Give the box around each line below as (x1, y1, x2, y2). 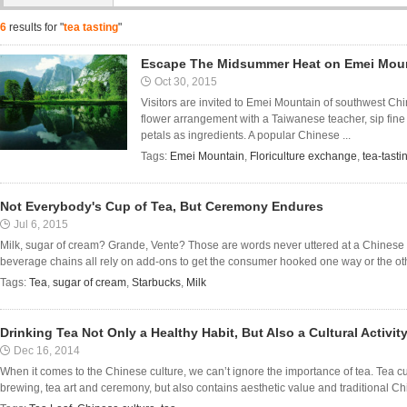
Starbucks (132, 276, 181, 289)
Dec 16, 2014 (14, 344, 80, 357)
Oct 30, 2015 (154, 75, 217, 88)
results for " (6, 21, 64, 34)
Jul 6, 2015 (14, 218, 68, 231)
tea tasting (64, 21, 118, 34)
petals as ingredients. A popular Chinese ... (141, 129, 351, 142)
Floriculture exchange (250, 150, 357, 163)
